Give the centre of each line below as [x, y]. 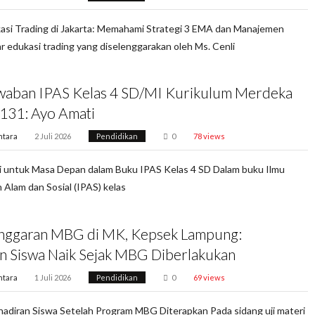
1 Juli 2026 [53, 278]
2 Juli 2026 [53, 136]
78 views [209, 136]
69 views [209, 278]
